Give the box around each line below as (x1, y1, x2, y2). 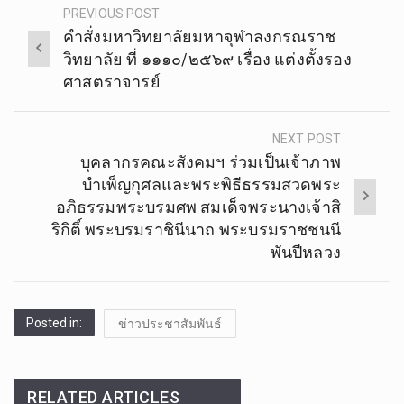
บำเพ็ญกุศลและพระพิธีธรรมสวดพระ (81, 174, 341, 194)
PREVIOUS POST (63, 5, 161, 21)
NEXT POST (272, 131, 341, 146)
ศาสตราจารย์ (63, 71, 161, 91)
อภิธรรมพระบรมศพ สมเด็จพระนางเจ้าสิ (55, 197, 341, 216)
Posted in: (26, 315, 82, 330)
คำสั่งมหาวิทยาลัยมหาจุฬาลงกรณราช (63, 26, 336, 46)
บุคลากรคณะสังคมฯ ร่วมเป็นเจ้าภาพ (80, 151, 341, 171)
